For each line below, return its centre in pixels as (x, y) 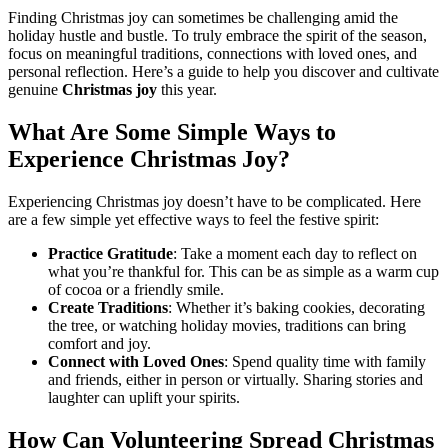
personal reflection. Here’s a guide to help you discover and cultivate (223, 71)
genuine (35, 89)
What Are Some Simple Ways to (172, 131)
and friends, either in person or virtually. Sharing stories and (235, 379)
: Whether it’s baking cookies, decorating (296, 307)
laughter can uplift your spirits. (144, 397)
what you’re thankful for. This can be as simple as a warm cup (243, 271)
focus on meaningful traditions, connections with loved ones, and (212, 53)
